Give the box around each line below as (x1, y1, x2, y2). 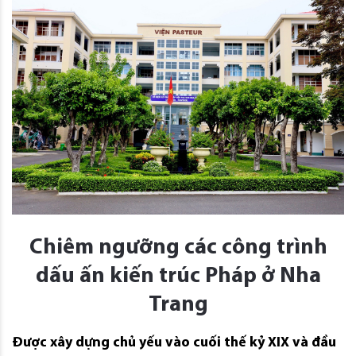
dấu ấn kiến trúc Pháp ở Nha (35, 265, 321, 288)
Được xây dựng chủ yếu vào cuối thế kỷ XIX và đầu (12, 335, 336, 351)
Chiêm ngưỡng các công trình (29, 237, 327, 260)
